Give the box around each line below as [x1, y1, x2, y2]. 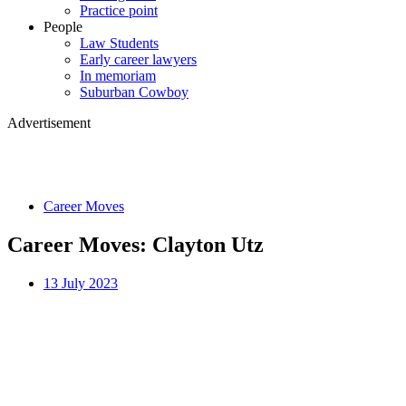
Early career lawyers [80, 52, 197, 68]
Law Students [80, 35, 159, 52]
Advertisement [7, 115, 91, 131]
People [43, 19, 82, 35]
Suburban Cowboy [80, 84, 188, 101]
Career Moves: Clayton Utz [7, 232, 264, 256]
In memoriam [80, 68, 156, 84]
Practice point [80, 3, 158, 19]
